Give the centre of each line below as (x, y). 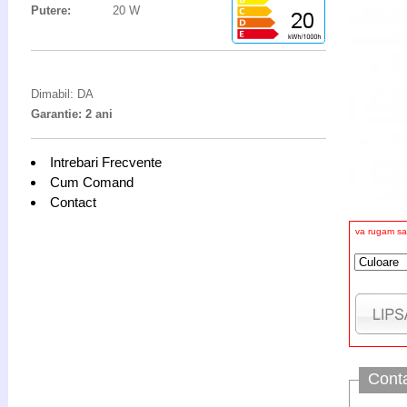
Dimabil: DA (62, 94)
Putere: (51, 10)
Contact (73, 202)
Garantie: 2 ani (72, 114)
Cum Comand (92, 182)
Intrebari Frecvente (106, 162)
